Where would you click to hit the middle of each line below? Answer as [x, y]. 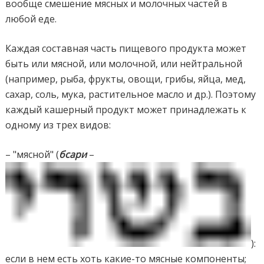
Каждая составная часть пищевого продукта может [126, 48]
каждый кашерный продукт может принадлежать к [126, 109]
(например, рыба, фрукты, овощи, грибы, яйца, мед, [126, 79]
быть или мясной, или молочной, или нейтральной [124, 63]
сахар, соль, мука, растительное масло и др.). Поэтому [131, 94]
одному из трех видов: [58, 125]
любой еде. [31, 19]
